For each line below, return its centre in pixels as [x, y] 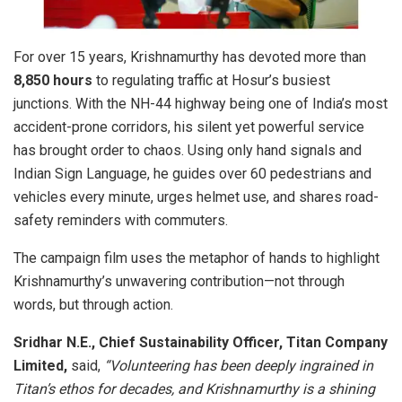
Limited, [42, 365]
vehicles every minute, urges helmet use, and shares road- [196, 197]
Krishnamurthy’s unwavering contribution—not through [179, 281]
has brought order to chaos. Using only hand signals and [188, 150]
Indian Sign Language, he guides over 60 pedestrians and [192, 173]
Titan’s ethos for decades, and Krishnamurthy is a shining [194, 389]
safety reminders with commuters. [121, 220]
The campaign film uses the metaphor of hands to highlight [197, 258]
